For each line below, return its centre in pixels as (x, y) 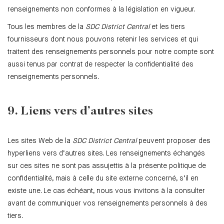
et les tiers (167, 27)
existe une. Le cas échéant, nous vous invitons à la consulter (106, 191)
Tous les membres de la (46, 27)
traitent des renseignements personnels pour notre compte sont (111, 52)
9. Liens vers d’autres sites (80, 112)
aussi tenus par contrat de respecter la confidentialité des (100, 65)
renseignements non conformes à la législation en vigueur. (101, 10)
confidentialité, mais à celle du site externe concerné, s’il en (103, 179)
